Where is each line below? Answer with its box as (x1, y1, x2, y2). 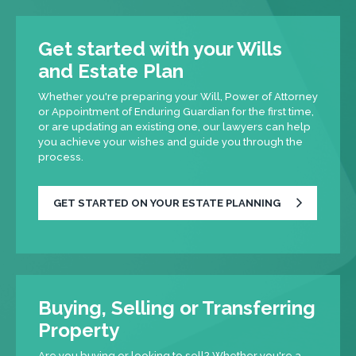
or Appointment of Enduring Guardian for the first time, (38, 106, 314, 118)
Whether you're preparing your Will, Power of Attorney (38, 91, 318, 103)
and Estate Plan (38, 59, 184, 83)
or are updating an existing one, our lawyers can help (38, 121, 311, 133)
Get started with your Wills (38, 37, 282, 60)
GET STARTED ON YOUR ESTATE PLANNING (52, 197, 281, 210)
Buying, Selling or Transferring (38, 296, 315, 319)
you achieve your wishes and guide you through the (38, 136, 303, 149)
